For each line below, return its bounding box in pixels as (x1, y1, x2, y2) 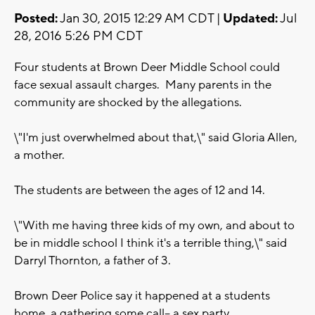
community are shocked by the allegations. (14, 95, 242, 111)
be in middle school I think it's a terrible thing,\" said (14, 236, 287, 252)
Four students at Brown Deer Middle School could (14, 60, 280, 76)
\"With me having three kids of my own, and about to (14, 218, 295, 234)
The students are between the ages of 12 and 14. (14, 183, 265, 199)
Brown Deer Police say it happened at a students (14, 288, 270, 304)
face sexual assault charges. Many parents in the (14, 77, 271, 94)
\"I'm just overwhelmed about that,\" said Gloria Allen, (14, 130, 297, 146)
